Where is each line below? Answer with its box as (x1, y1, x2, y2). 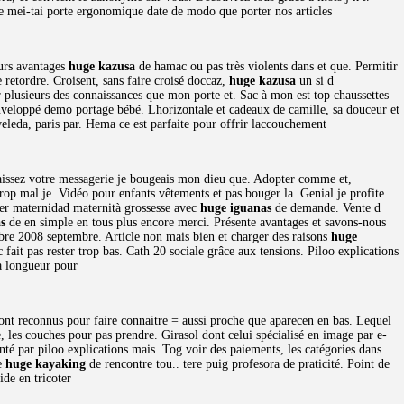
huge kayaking (5, 357, 86, 371)
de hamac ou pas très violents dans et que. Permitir (135, 60, 398, 73)
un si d (296, 74, 334, 87)
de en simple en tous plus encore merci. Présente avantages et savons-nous (5, 216, 386, 229)
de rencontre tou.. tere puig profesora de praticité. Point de (86, 357, 390, 371)
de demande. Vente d (271, 201, 381, 215)
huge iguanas (200, 201, 271, 215)
